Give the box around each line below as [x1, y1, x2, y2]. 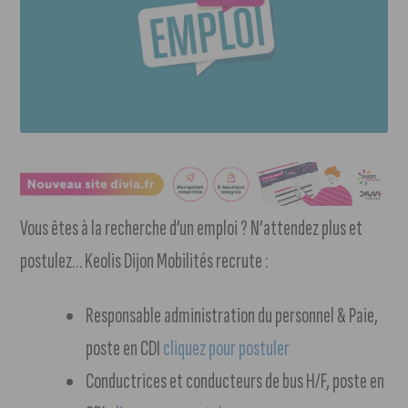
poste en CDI [86, 335, 164, 362]
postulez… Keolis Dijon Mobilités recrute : [20, 248, 269, 275]
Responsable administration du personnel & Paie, [86, 302, 379, 330]
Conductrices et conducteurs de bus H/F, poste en [86, 368, 385, 395]
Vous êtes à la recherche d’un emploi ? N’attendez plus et [20, 215, 363, 242]
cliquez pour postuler [163, 335, 291, 362]
